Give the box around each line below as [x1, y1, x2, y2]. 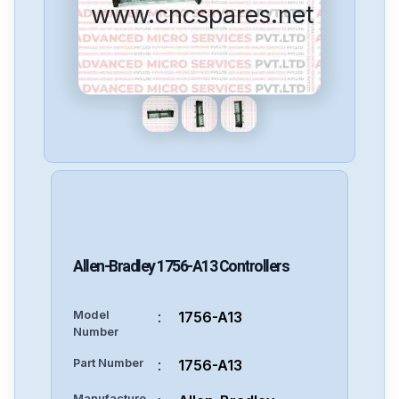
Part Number [73, 356, 143, 370]
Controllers [218, 257, 289, 275]
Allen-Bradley [73, 257, 155, 275]
